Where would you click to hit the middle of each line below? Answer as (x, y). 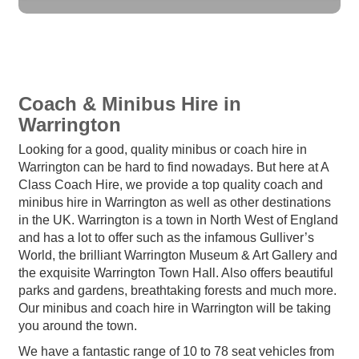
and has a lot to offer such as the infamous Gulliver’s (166, 237)
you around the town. (78, 325)
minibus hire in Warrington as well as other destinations (175, 202)
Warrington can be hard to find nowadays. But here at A (173, 167)
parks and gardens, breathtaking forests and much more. (177, 290)
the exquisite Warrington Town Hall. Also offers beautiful (176, 272)
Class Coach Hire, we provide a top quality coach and (171, 184)
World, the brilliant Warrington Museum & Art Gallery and (178, 255)
